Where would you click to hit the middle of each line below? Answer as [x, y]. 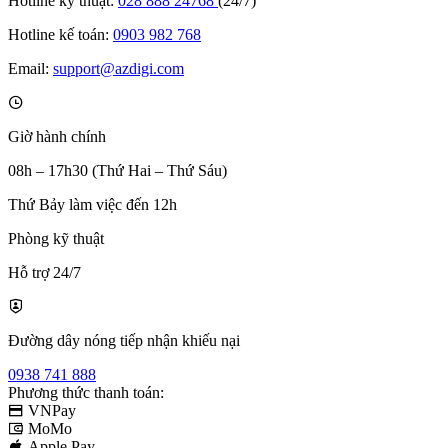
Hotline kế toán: [58, 34]
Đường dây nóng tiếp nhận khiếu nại [124, 340]
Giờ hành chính [57, 136]
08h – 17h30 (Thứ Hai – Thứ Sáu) [117, 170]
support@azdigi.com [118, 68]
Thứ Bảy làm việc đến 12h [92, 204]
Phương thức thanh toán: [86, 392]
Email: [28, 68]
